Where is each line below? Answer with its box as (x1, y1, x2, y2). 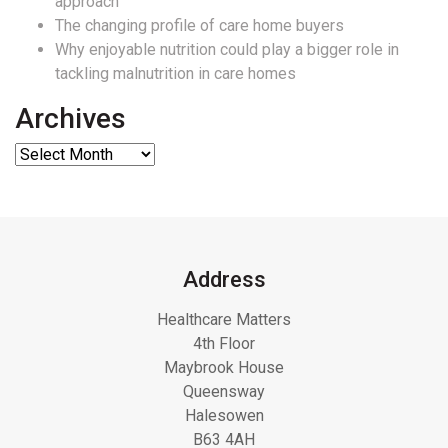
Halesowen (184, 406, 264, 426)
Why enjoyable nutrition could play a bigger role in (55, 40, 399, 60)
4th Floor (193, 334, 255, 354)
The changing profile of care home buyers (55, 16, 344, 36)
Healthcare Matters (157, 310, 291, 330)
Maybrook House (164, 358, 284, 378)
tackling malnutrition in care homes (55, 64, 296, 84)
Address (182, 267, 266, 293)
